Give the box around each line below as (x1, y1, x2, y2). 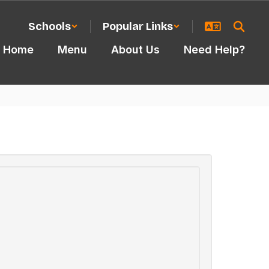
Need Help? (184, 43, 245, 56)
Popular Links (103, 20, 173, 33)
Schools (28, 20, 71, 33)
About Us (111, 43, 160, 56)
